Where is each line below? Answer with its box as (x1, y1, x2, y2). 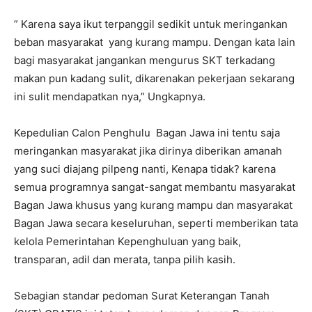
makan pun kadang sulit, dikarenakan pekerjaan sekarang (14, 72, 295, 86)
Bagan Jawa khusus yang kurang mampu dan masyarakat (14, 198, 292, 212)
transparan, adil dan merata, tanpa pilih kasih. (14, 253, 235, 267)
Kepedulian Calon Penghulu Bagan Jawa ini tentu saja (14, 126, 280, 140)
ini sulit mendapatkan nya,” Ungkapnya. (14, 90, 205, 104)
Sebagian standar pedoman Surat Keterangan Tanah (14, 289, 270, 303)
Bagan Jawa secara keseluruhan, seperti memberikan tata (14, 217, 298, 231)
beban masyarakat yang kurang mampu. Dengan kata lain (14, 36, 295, 49)
